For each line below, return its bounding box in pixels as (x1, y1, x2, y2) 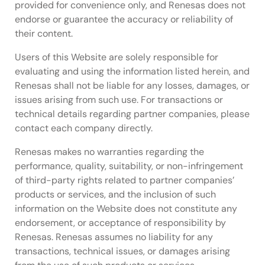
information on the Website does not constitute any (15, 202, 237, 215)
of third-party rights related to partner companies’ (15, 173, 234, 186)
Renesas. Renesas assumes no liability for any (15, 230, 213, 243)
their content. (15, 27, 73, 40)
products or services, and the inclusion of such (15, 188, 216, 201)
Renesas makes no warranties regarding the (15, 145, 204, 158)
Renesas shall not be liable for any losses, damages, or (15, 79, 250, 92)
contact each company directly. (15, 121, 153, 134)
